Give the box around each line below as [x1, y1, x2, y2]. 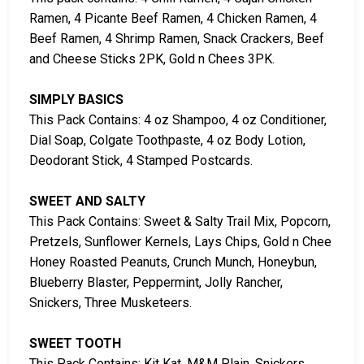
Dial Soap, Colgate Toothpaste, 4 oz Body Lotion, [29, 132, 305, 149]
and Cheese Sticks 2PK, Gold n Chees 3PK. [29, 51, 275, 67]
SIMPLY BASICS [29, 92, 123, 108]
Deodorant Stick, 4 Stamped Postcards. [29, 153, 253, 169]
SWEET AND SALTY [29, 193, 145, 210]
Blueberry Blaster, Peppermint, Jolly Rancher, [29, 275, 283, 291]
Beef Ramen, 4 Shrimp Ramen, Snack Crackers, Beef [29, 31, 324, 47]
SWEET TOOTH [29, 336, 121, 352]
